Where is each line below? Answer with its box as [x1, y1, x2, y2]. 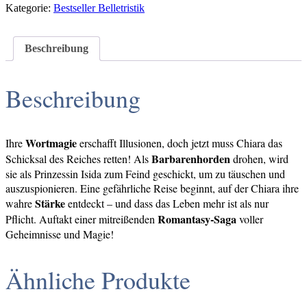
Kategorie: [5, 1, 53, 14]
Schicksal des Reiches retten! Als [5, 151, 151, 166]
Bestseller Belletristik [53, 1, 145, 14]
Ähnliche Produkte [5, 262, 191, 296]
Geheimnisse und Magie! [5, 226, 114, 241]
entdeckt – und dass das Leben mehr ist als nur [65, 195, 269, 210]
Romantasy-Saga [158, 210, 236, 227]
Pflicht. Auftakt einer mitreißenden [5, 211, 158, 226]
